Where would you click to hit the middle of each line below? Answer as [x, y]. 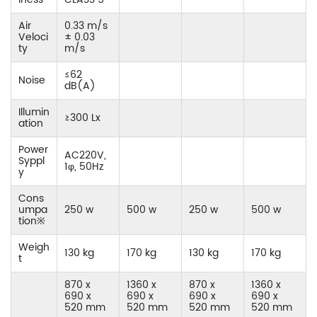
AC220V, [85, 155]
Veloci [33, 37]
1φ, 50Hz [84, 167]
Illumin [34, 112]
